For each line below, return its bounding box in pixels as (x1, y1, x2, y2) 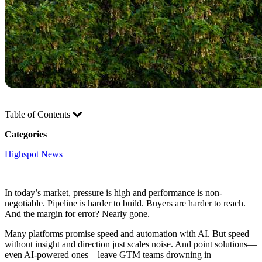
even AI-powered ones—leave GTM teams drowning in (5, 250, 211, 260)
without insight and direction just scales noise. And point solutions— (5, 239, 257, 250)
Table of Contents (5, 109, 73, 120)
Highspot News (5, 149, 63, 160)
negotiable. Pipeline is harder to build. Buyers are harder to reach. (5, 198, 246, 209)
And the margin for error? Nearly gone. (5, 209, 150, 219)
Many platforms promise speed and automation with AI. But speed (5, 229, 249, 239)
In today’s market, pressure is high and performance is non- (5, 188, 222, 198)
